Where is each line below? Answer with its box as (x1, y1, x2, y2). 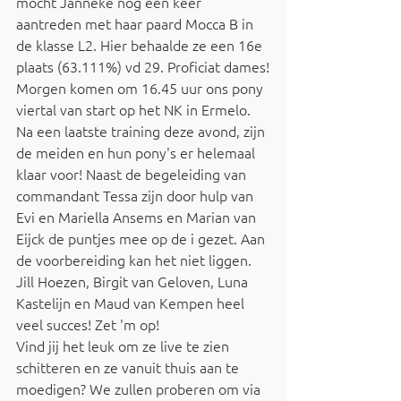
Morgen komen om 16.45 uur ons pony (16, 78, 267, 98)
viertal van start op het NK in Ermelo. (16, 99, 254, 119)
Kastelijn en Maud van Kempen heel (16, 293, 248, 312)
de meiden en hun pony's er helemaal (16, 142, 259, 162)
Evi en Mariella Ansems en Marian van (16, 207, 260, 226)
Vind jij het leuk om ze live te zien (16, 336, 233, 355)
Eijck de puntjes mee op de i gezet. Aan (16, 228, 269, 248)
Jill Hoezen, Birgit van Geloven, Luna (16, 271, 252, 291)
